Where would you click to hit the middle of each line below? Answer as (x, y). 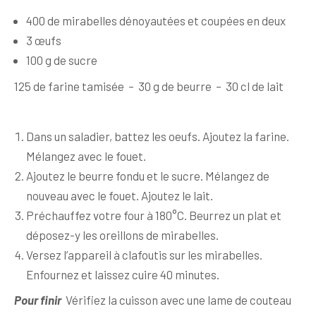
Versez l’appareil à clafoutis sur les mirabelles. (144, 254)
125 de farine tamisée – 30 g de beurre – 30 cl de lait (149, 86)
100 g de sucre (62, 60)
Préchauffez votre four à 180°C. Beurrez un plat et (154, 215)
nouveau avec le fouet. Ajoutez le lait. (120, 195)
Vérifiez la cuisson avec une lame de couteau (178, 300)
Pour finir (40, 300)
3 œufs (45, 40)
